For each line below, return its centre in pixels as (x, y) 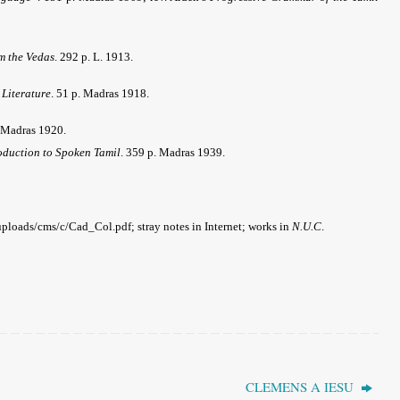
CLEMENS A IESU (301, 386)
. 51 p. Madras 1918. (100, 93)
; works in (267, 226)
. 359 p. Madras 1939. (173, 152)
